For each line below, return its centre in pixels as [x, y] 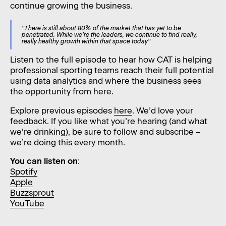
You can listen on [44, 161]
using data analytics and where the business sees [105, 80]
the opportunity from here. [62, 91]
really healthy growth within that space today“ [86, 41]
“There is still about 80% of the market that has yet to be [101, 28]
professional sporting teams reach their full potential [112, 70]
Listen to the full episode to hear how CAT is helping [111, 59]
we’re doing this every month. [67, 142]
